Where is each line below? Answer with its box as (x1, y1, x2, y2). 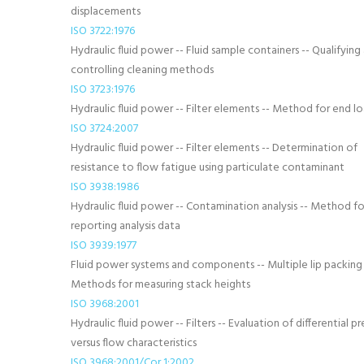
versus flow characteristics (71, 334, 197, 353)
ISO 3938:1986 (71, 178, 139, 197)
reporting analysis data (71, 217, 180, 236)
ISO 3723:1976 (71, 80, 135, 99)
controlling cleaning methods (71, 61, 214, 80)
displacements (71, 2, 141, 21)
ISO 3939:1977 (71, 236, 136, 255)
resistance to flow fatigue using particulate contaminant (71, 158, 344, 177)
